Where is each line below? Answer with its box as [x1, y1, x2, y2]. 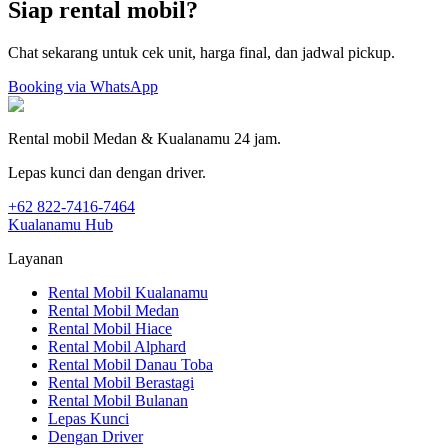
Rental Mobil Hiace [48, 320, 172, 338]
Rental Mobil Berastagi [48, 374, 194, 392]
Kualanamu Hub [8, 216, 113, 234]
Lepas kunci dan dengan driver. [8, 164, 206, 182]
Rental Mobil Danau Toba [48, 356, 213, 374]
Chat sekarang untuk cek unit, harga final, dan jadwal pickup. [8, 44, 395, 62]
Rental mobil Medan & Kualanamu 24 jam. [8, 130, 281, 148]
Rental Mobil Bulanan [48, 392, 188, 410]
